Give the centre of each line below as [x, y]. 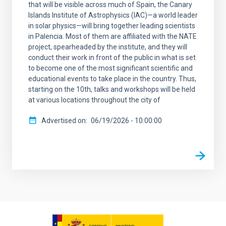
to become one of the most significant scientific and [110, 68]
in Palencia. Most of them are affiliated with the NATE [112, 36]
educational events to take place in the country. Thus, [112, 78]
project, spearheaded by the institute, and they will [108, 47]
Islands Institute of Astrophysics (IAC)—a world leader [113, 15]
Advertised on [64, 120]
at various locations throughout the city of [94, 100]
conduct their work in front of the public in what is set [112, 57]
